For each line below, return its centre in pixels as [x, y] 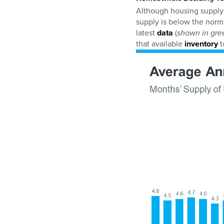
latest [146, 33]
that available [160, 44]
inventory [201, 44]
